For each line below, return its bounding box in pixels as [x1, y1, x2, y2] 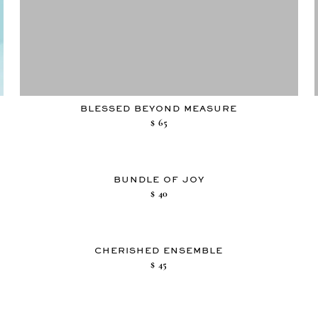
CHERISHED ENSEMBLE [94, 245, 224, 256]
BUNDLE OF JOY [113, 174, 204, 185]
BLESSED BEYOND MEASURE [80, 103, 238, 114]
